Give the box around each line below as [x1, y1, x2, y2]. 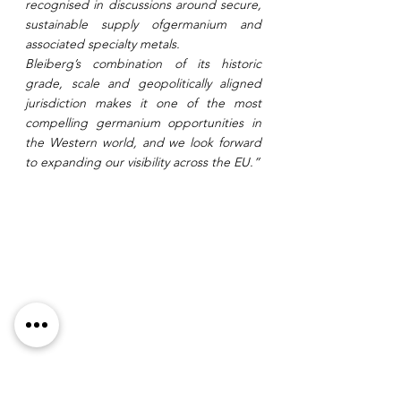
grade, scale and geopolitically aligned [25, 75, 261, 91]
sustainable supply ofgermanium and [25, 16, 261, 32]
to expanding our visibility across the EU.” [25, 154, 260, 170]
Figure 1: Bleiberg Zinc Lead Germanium [25, 382, 259, 399]
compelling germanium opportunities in [25, 115, 261, 131]
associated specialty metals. [25, 36, 180, 52]
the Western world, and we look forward [25, 134, 261, 150]
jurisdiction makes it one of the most [25, 95, 261, 111]
